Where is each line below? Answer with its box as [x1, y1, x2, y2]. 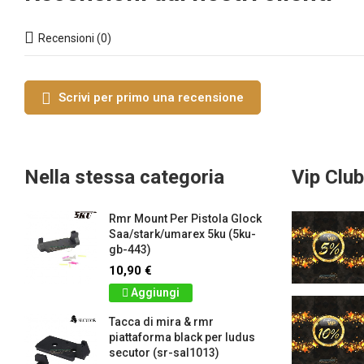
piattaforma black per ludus [109, 331, 255, 344]
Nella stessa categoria [24, 166, 224, 189]
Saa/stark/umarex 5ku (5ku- [109, 227, 256, 241]
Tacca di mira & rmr [109, 315, 214, 329]
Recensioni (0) [38, 32, 111, 45]
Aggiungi [131, 286, 180, 300]
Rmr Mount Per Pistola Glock [109, 212, 262, 226]
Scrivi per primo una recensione [58, 90, 244, 106]
